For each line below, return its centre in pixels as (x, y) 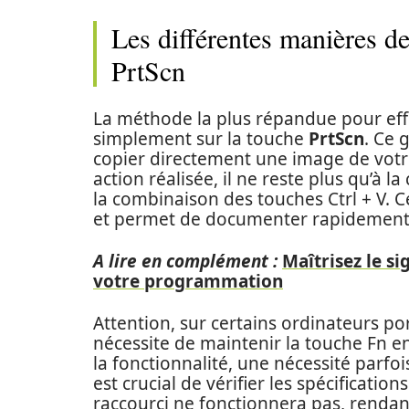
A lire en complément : (185, 261)
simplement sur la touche (201, 139)
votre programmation (188, 281)
